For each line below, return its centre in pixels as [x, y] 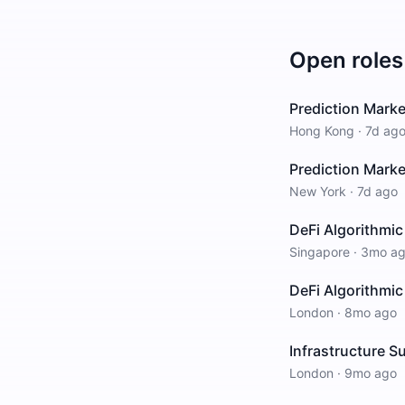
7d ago [377, 191]
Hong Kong [322, 131]
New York [318, 191]
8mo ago [371, 312]
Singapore [320, 252]
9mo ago [371, 373]
